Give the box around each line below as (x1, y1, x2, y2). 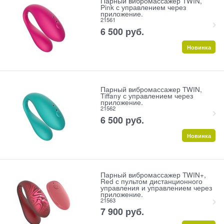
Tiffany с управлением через (100, 91, 193, 101)
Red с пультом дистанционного (100, 176, 203, 186)
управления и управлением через (100, 182, 212, 192)
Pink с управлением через (100, 2, 186, 12)
